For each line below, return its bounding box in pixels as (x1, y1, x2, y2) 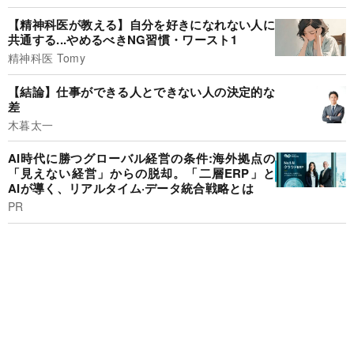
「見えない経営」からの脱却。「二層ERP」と (8, 164, 275, 183)
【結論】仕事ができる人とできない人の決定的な (8, 82, 275, 100)
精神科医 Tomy (8, 50, 85, 66)
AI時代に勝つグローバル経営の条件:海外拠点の (8, 149, 275, 168)
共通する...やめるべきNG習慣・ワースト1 (8, 31, 238, 49)
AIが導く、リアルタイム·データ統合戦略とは (8, 179, 254, 198)
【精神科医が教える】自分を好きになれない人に (8, 16, 275, 34)
